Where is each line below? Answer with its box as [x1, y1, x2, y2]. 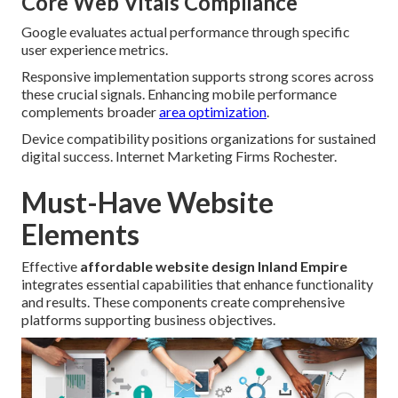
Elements [21, 217, 139, 252]
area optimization [159, 103, 267, 121]
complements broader [21, 103, 159, 121]
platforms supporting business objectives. [21, 311, 275, 329]
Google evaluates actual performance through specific [21, 23, 350, 41]
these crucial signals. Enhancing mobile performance [21, 85, 337, 103]
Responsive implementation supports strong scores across [21, 68, 374, 85]
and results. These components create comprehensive [21, 293, 345, 311]
